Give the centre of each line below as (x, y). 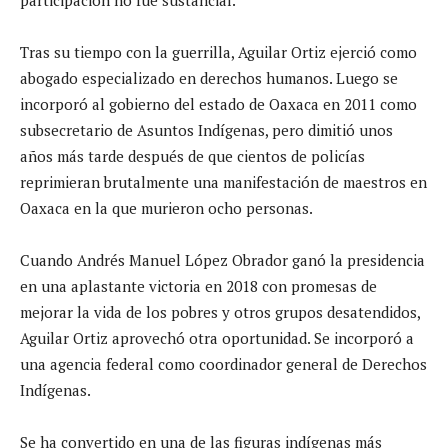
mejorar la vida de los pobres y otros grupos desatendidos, (220, 311)
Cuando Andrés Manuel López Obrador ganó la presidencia (222, 259)
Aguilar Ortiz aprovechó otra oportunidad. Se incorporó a (217, 337)
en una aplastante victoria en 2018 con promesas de (198, 285)
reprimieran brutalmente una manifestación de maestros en (223, 181)
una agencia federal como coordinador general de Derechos (223, 363)
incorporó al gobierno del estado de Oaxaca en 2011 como (218, 103)
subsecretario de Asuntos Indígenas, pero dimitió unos (206, 129)
